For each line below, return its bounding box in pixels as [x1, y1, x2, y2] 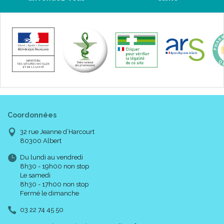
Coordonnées [7, 111, 56, 119]
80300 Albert [20, 137, 61, 144]
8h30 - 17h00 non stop [20, 180, 88, 188]
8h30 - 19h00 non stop [20, 162, 89, 170]
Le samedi [20, 171, 50, 179]
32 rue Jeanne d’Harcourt [20, 128, 94, 135]
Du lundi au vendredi [20, 153, 83, 161]
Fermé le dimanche [20, 189, 79, 197]
